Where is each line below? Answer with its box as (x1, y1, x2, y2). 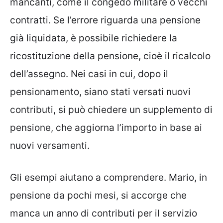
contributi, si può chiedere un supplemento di (10, 104, 213, 115)
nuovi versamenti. (10, 139, 90, 151)
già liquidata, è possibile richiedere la (10, 32, 177, 44)
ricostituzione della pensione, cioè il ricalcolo (10, 50, 211, 62)
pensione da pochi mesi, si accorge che (10, 190, 187, 202)
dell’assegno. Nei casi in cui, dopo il (10, 68, 168, 80)
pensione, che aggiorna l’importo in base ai (10, 121, 202, 133)
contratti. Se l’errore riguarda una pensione (10, 14, 201, 26)
